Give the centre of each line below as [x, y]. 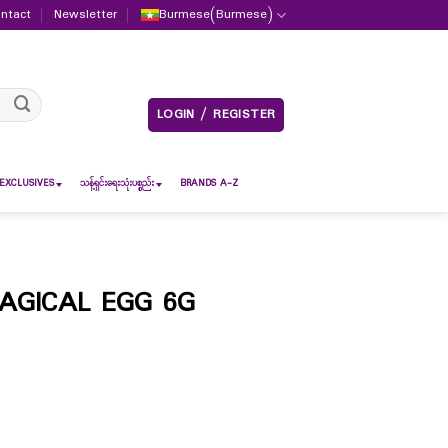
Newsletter [86, 15]
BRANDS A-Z [209, 183]
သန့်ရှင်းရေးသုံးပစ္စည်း [117, 183]
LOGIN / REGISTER [216, 115]
